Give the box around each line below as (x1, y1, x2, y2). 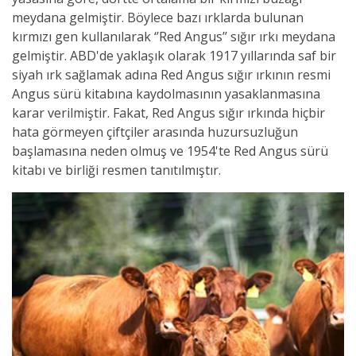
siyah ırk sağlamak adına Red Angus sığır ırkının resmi (12, 65, 331, 83)
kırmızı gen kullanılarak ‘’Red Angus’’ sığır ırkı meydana (12, 27, 335, 45)
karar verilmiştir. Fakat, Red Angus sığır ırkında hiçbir (12, 103, 325, 122)
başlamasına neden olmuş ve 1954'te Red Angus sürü (12, 141, 328, 160)
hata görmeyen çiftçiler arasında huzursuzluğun (12, 122, 298, 141)
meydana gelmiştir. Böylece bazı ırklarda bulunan (12, 8, 304, 26)
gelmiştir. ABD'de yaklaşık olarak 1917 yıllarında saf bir (12, 46, 336, 64)
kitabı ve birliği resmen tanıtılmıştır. (12, 161, 221, 179)
